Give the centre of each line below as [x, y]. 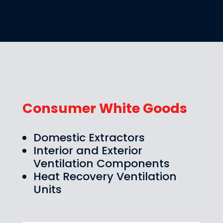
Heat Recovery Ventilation [105, 176]
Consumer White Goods [105, 108]
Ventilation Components [101, 163]
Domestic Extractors [89, 137]
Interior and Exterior [88, 150]
